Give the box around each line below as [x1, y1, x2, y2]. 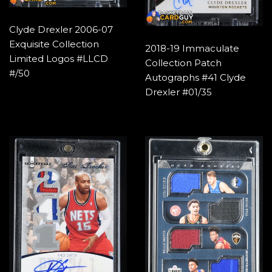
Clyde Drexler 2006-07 [9, 23, 113, 35]
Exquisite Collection [9, 38, 99, 50]
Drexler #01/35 [145, 86, 212, 98]
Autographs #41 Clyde [145, 71, 246, 83]
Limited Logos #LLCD [9, 52, 108, 64]
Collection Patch [145, 56, 222, 69]
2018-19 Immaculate [145, 42, 239, 54]
